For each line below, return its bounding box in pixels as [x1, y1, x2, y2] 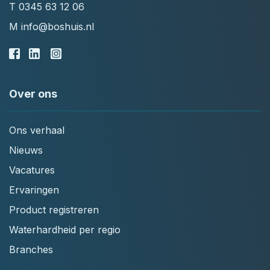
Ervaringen [9, 183, 59, 196]
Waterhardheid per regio [9, 223, 121, 236]
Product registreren [9, 203, 99, 216]
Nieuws [9, 143, 43, 156]
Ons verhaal [9, 124, 64, 136]
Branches [9, 243, 53, 256]
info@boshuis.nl [21, 20, 94, 33]
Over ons [9, 87, 57, 100]
